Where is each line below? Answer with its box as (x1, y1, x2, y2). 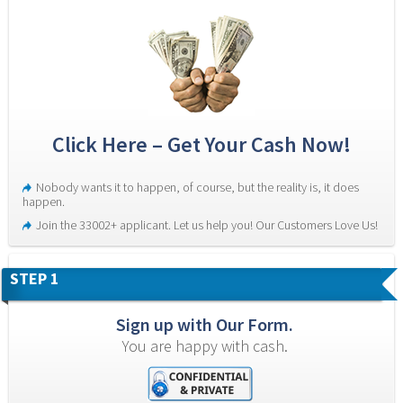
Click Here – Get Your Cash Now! (52, 130, 351, 158)
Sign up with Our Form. (116, 312, 293, 336)
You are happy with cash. (121, 335, 288, 356)
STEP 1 (10, 267, 59, 289)
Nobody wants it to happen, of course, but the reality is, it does (36, 178, 359, 195)
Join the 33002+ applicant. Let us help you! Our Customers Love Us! (36, 216, 378, 233)
